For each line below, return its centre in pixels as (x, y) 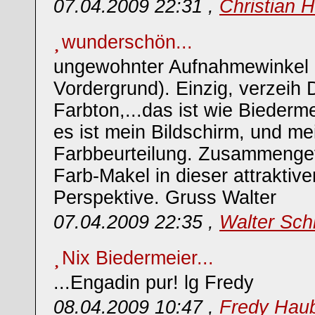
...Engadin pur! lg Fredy (154, 283)
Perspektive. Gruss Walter (165, 198)
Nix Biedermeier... (138, 258)
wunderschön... (127, 42)
